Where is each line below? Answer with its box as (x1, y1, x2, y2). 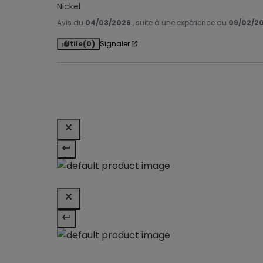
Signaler (100, 38, 130, 49)
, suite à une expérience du (133, 17, 228, 28)
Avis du (57, 17, 85, 28)
